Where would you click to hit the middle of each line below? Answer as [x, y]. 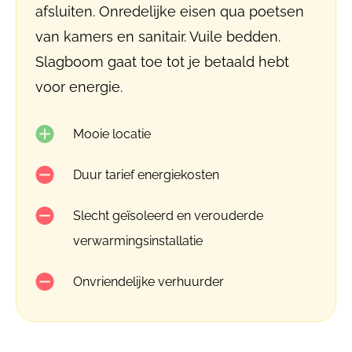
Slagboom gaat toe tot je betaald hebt [162, 62]
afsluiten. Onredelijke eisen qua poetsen [170, 11]
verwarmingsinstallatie [138, 241]
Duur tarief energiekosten [146, 175]
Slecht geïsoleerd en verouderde [168, 216]
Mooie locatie [112, 134]
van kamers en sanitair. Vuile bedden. [158, 37]
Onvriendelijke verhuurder [148, 282]
